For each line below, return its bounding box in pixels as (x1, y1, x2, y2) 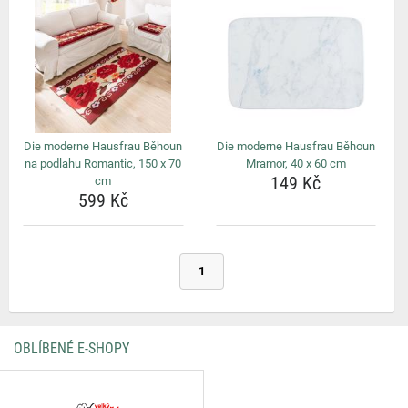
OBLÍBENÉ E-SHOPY (14, 340, 129, 357)
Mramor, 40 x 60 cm (245, 157, 346, 170)
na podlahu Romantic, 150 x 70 (25, 157, 182, 170)
